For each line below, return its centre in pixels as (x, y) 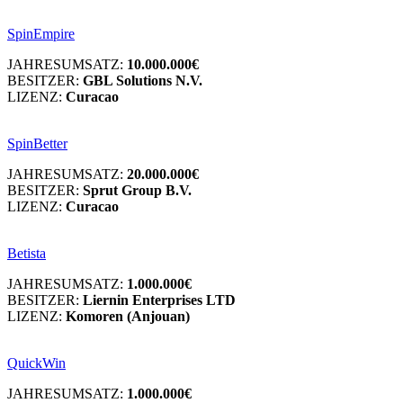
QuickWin (36, 363)
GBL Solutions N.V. (143, 80)
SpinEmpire (41, 33)
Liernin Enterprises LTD (159, 300)
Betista (27, 253)
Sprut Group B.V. (137, 190)
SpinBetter (37, 143)
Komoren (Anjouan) (128, 316)
